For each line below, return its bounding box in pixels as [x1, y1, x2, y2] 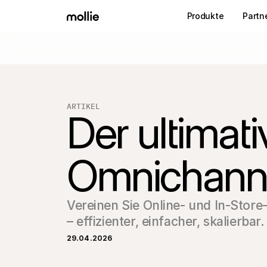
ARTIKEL [67, 101, 100, 111]
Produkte [187, 11, 224, 21]
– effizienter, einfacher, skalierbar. [67, 214, 265, 229]
